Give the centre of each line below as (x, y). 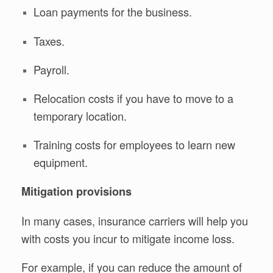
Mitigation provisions (76, 192)
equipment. (60, 162)
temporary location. (80, 115)
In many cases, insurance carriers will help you (135, 220)
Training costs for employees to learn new (134, 145)
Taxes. (49, 41)
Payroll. (51, 69)
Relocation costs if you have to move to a (133, 98)
